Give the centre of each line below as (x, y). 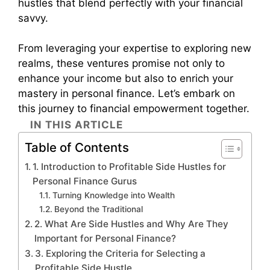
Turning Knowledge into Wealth (113, 195)
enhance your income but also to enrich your (126, 79)
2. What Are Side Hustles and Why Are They (132, 224)
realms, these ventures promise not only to (121, 64)
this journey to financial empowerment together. (134, 109)
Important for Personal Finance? (105, 238)
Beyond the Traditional (98, 209)
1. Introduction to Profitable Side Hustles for (130, 166)
